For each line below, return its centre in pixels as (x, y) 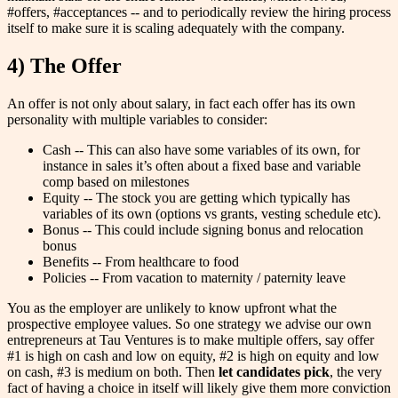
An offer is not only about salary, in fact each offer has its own (181, 104)
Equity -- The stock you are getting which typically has (196, 198)
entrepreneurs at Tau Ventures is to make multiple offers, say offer (191, 340)
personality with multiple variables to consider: (137, 120)
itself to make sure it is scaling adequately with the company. (176, 28)
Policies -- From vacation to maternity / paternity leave (194, 278)
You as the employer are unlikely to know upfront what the (172, 308)
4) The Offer (64, 66)
